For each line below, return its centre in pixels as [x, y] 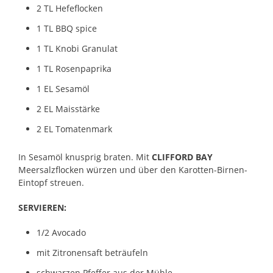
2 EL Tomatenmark [74, 129]
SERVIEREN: [42, 207]
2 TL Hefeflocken [70, 8]
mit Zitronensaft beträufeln [92, 252]
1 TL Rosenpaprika [74, 68]
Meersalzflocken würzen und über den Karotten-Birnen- [133, 169]
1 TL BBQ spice [67, 28]
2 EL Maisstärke [68, 108]
